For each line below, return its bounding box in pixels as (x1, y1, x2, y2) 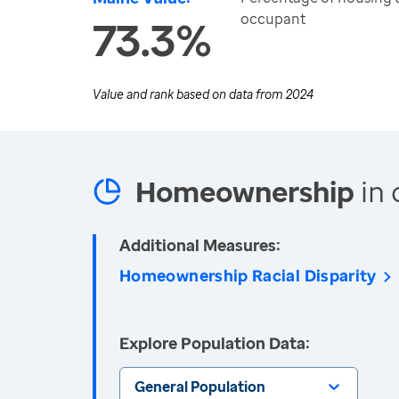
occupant (240, 9, 305, 28)
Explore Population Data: (119, 332, 310, 354)
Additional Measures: (119, 234, 281, 256)
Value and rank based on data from (93, 85, 286, 102)
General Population (134, 377, 265, 396)
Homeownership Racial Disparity (119, 265, 377, 286)
